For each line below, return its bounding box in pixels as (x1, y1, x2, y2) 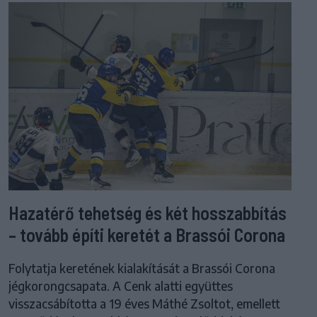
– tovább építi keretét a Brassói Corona (8, 223, 285, 246)
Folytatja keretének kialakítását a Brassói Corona (8, 260, 275, 276)
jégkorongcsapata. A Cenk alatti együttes (8, 277, 233, 294)
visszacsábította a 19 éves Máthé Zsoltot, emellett (8, 295, 280, 311)
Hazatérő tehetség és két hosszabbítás (8, 201, 287, 224)
